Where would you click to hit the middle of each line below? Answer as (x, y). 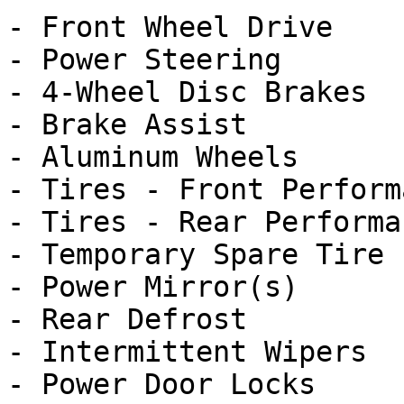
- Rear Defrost (127, 319)
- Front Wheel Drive (170, 27)
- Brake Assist (127, 124)
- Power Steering (144, 60)
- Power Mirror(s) (153, 287)
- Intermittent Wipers (187, 352)
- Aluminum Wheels (153, 157)
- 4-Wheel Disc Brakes (187, 92)
